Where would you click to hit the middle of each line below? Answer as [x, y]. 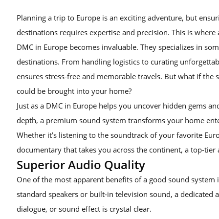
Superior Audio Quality [81, 164]
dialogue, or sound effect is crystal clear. [84, 209]
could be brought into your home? [74, 91]
